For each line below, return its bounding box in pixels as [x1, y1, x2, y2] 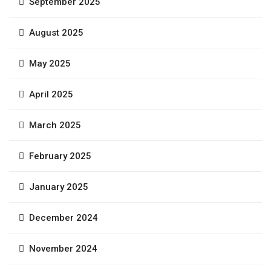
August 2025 [29, 27, 83, 38]
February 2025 [29, 150, 91, 162]
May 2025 [29, 57, 71, 69]
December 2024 [29, 212, 98, 223]
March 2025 [29, 119, 81, 131]
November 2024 [29, 243, 97, 254]
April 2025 [29, 88, 73, 100]
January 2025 [29, 181, 88, 192]
